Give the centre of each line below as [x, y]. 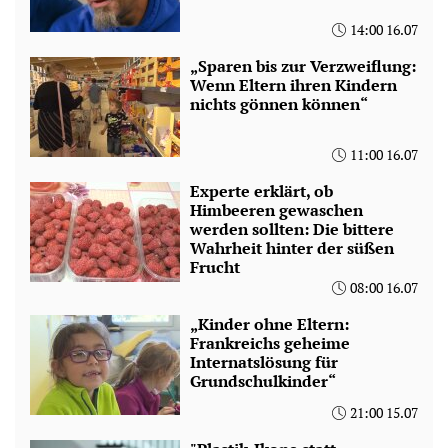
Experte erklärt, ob [261, 190]
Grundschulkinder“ [263, 380]
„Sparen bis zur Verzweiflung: [303, 65]
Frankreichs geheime [270, 342]
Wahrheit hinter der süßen [292, 247]
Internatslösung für [264, 361]
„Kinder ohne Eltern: [269, 323]
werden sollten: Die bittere [292, 228]
